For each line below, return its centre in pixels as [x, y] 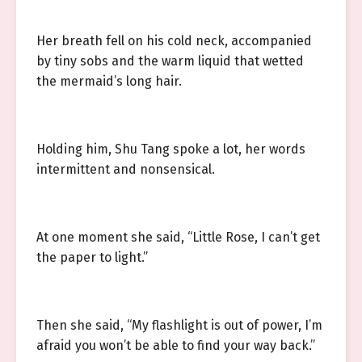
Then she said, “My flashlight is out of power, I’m [179, 325]
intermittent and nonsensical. [126, 169]
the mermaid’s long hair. [109, 81]
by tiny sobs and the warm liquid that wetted [170, 61]
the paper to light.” [92, 257]
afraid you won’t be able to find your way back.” [176, 345]
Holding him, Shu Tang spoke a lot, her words [171, 149]
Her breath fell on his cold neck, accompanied [174, 41]
